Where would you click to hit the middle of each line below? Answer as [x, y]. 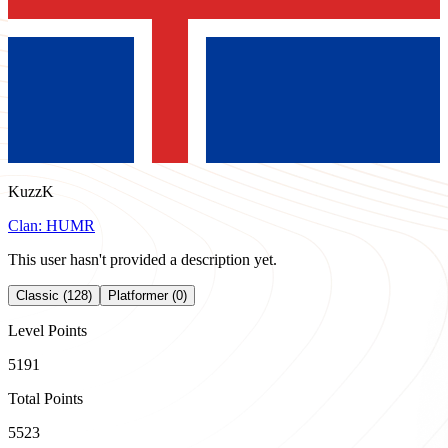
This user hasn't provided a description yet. [142, 259]
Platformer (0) [147, 295]
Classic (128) [54, 295]
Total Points [45, 398]
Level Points [47, 330]
